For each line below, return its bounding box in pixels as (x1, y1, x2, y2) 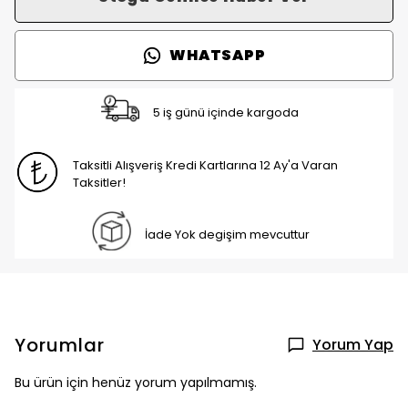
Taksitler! (73, 173, 127, 191)
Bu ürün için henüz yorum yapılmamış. (15, 373, 257, 392)
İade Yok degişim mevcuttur (144, 226, 310, 243)
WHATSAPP (169, 45, 266, 66)
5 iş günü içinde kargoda (153, 104, 300, 121)
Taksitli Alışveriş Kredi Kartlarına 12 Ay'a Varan (73, 156, 339, 174)
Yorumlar (15, 332, 105, 358)
